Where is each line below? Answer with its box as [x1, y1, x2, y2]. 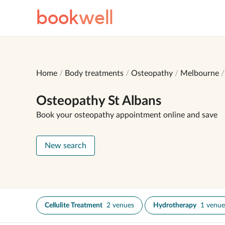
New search [45, 142, 86, 150]
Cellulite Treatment [45, 202, 102, 209]
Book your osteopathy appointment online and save [36, 111, 217, 119]
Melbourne [180, 69, 219, 77]
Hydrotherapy [153, 202, 196, 209]
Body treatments [65, 69, 124, 77]
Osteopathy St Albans [36, 94, 161, 107]
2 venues [106, 202, 134, 209]
